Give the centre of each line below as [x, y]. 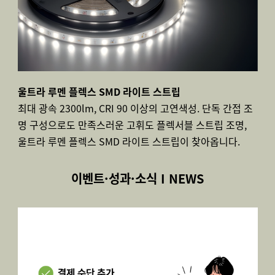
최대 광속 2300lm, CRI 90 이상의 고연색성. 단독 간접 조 [135, 108]
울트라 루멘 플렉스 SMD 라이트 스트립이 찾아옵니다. [129, 141]
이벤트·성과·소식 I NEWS [137, 178]
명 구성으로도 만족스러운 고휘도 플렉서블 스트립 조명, [132, 125]
